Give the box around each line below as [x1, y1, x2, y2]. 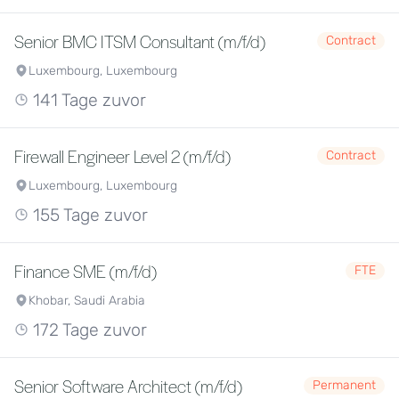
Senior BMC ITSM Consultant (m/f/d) [14, 29, 265, 53]
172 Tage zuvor [28, 320, 147, 340]
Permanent [313, 378, 376, 393]
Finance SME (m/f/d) [14, 259, 157, 282]
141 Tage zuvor [28, 90, 146, 110]
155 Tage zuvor [28, 205, 148, 225]
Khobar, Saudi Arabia [28, 293, 145, 308]
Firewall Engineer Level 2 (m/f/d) [14, 144, 231, 167]
